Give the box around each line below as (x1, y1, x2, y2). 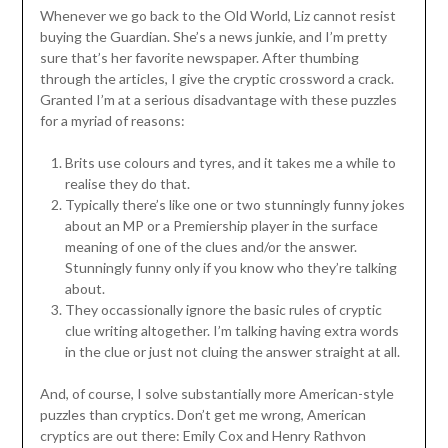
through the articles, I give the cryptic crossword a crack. (39, 70, 394, 88)
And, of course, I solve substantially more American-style (39, 385, 394, 403)
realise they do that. (64, 175, 190, 193)
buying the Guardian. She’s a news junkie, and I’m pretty (39, 28, 387, 46)
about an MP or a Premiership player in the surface (64, 217, 378, 235)
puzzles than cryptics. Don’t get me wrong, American (39, 406, 366, 424)
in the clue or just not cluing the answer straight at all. (64, 343, 400, 361)
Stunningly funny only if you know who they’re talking (64, 259, 397, 277)
